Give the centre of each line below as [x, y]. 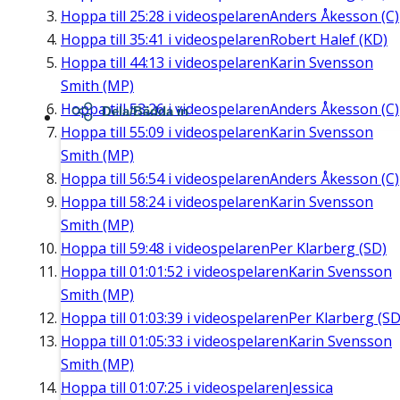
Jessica [311, 388]
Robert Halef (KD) [329, 40]
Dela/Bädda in [145, 112]
